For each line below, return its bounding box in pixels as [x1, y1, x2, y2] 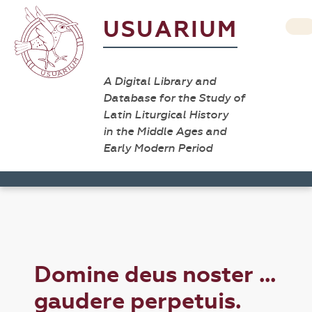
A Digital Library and [103, 75, 216, 88]
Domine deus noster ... [34, 261, 276, 288]
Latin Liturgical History [103, 108, 228, 121]
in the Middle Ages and [103, 125, 226, 138]
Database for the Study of [103, 91, 245, 104]
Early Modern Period [103, 141, 212, 155]
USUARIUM [103, 16, 237, 43]
